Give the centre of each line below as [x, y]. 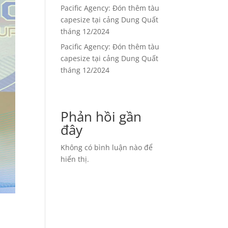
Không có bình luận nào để [107, 148]
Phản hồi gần [101, 117]
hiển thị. [75, 159]
